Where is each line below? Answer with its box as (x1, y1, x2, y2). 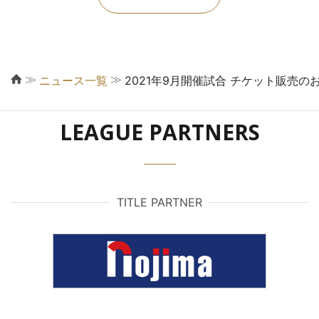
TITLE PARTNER (117, 195, 202, 210)
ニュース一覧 (39, 73, 108, 88)
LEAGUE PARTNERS (59, 117, 260, 147)
